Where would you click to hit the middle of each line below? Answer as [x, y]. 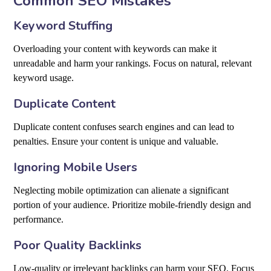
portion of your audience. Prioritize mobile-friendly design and [132, 205]
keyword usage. [44, 78]
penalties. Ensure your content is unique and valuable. [116, 142]
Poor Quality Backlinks [78, 246]
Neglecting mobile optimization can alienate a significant [121, 191]
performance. [39, 220]
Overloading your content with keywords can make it [115, 49]
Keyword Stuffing [63, 26]
